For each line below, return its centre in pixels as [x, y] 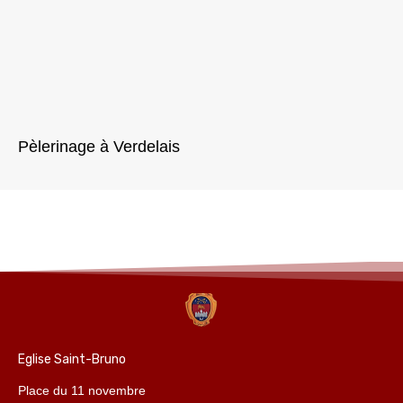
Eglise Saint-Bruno [72, 360]
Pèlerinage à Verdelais [99, 146]
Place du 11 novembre [82, 391]
